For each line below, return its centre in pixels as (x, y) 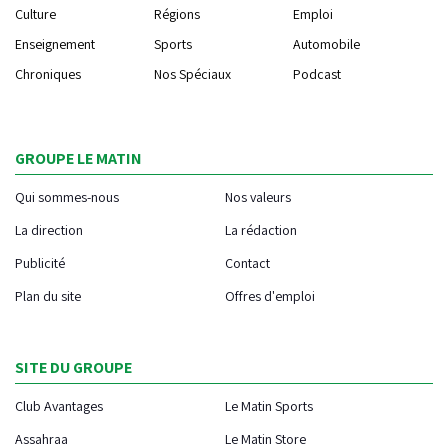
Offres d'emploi (269, 295)
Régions (176, 13)
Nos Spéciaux (192, 73)
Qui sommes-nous (67, 196)
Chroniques (48, 73)
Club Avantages (59, 405)
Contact (247, 262)
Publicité (40, 262)
